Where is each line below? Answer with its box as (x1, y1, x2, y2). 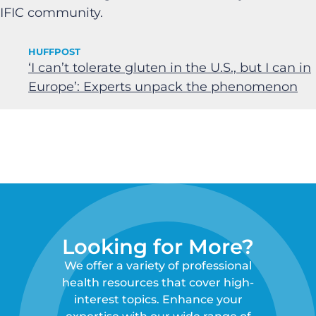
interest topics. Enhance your (73, 292, 243, 306)
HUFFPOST (28, 46, 80, 57)
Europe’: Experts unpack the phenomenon (28, 78, 298, 95)
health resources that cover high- (62, 275, 254, 289)
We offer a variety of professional (64, 258, 252, 272)
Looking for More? (62, 233, 254, 259)
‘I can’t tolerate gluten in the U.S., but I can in (28, 59, 311, 75)
